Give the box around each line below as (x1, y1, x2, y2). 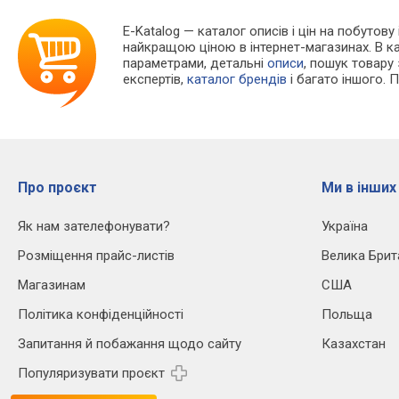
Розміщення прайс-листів (18, 248, 175, 265)
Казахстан (322, 336, 386, 353)
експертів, (123, 71, 188, 88)
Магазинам (18, 277, 85, 294)
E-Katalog (123, 23, 181, 40)
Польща (322, 306, 372, 323)
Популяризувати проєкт (18, 365, 165, 382)
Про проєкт (18, 179, 97, 197)
